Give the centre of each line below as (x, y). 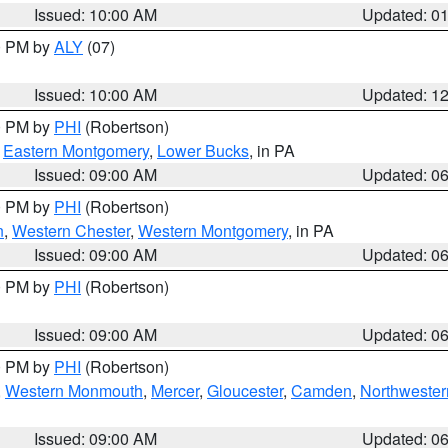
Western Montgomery (213, 230)
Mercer (175, 390)
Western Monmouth (74, 390)
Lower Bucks (203, 150)
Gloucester (245, 390)
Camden (321, 390)
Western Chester (71, 230)
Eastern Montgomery (76, 150)
